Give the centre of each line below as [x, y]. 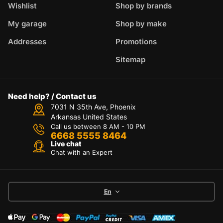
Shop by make [141, 23]
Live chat [66, 143]
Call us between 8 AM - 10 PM [98, 126]
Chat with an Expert [81, 152]
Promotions [136, 41]
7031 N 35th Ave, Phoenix [93, 107]
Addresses [27, 41]
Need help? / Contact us [52, 96]
